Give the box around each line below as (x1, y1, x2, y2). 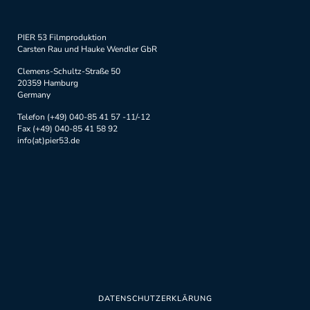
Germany (17, 89, 51, 100)
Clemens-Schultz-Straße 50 (17, 66, 120, 77)
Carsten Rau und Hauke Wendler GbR (17, 44, 157, 55)
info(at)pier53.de (17, 135, 80, 146)
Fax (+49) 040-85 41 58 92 (17, 123, 118, 134)
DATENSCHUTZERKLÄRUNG (98, 293, 212, 304)
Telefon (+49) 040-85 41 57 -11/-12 (17, 111, 150, 122)
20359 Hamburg (17, 77, 78, 89)
